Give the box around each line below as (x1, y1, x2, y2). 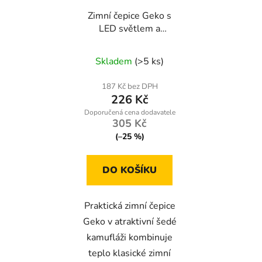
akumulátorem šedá (88, 35, 171, 48)
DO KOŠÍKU (102, 163, 157, 177)
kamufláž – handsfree (85, 47, 174, 61)
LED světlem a (99, 22, 160, 35)
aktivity (114, 73, 145, 87)
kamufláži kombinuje (87, 230, 173, 244)
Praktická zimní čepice (84, 199, 175, 212)
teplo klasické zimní (88, 246, 171, 260)
